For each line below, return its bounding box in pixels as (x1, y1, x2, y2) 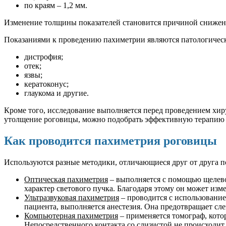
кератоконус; (24, 79, 69, 88)
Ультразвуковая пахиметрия (24, 193, 119, 202)
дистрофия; (24, 52, 63, 61)
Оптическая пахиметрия (24, 175, 108, 184)
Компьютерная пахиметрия (24, 211, 118, 220)
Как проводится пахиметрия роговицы (4, 134, 217, 147)
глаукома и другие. (24, 88, 89, 97)
